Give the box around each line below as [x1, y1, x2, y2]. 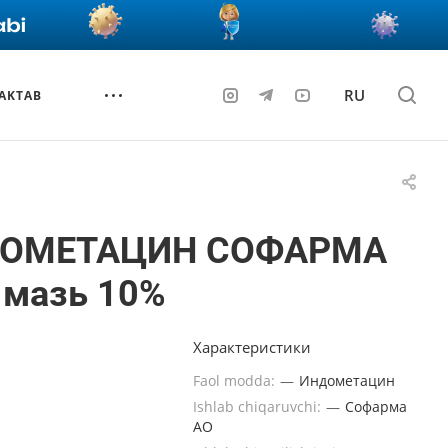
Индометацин [299, 371, 395, 390]
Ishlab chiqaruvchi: [193, 397, 325, 416]
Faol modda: [193, 371, 279, 390]
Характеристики [193, 337, 311, 357]
